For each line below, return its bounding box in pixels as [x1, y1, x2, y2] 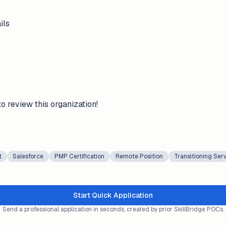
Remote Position [116, 152, 163, 160]
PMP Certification [54, 152, 104, 160]
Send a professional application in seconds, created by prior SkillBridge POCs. [2, 205, 224, 213]
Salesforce [13, 152, 43, 160]
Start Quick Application [73, 191, 153, 200]
